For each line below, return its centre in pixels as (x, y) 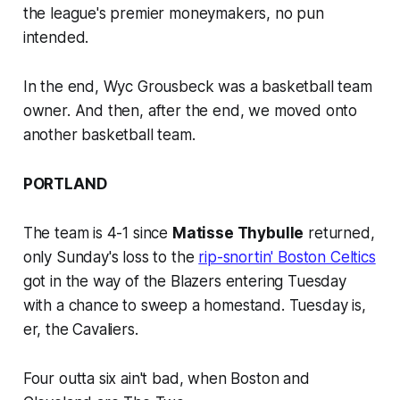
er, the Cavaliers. (80, 329)
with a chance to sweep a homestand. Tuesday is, (194, 305)
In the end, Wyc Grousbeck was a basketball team (197, 86)
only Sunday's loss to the (111, 257)
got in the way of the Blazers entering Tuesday (184, 281)
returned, (339, 233)
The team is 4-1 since (97, 233)
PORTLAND (65, 183)
